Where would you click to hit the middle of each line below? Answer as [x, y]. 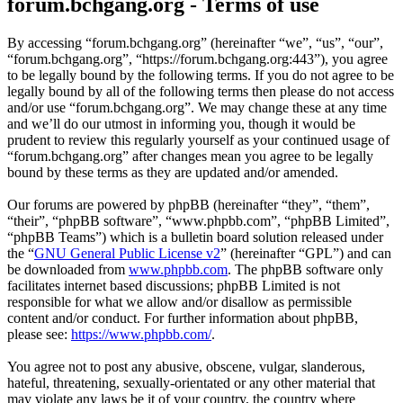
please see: [39, 335]
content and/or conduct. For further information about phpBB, [183, 318]
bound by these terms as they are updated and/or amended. [173, 173]
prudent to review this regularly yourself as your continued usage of [198, 140]
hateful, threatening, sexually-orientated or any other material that [191, 383]
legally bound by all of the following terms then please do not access [201, 92]
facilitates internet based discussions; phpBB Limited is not [174, 286]
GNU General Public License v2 [127, 254]
